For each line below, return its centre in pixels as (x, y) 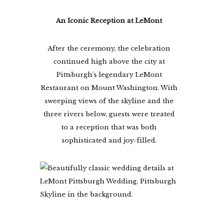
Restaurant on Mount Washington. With (109, 88)
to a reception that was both (109, 127)
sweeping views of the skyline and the (109, 101)
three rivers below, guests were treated (109, 114)
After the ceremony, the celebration (109, 48)
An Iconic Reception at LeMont (109, 20)
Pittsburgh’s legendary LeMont (109, 74)
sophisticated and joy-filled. (109, 140)
